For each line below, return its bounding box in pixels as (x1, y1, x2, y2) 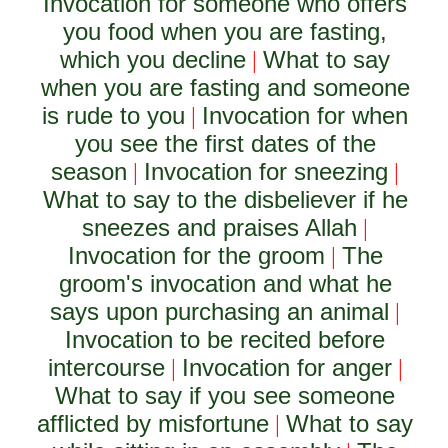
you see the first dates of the (74, 130, 376, 157)
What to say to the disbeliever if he (42, 186, 408, 213)
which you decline (60, 46, 247, 73)
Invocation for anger (181, 354, 392, 381)
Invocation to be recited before (65, 326, 386, 353)
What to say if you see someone (55, 382, 396, 409)
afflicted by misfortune (37, 410, 270, 437)
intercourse (47, 354, 165, 381)
